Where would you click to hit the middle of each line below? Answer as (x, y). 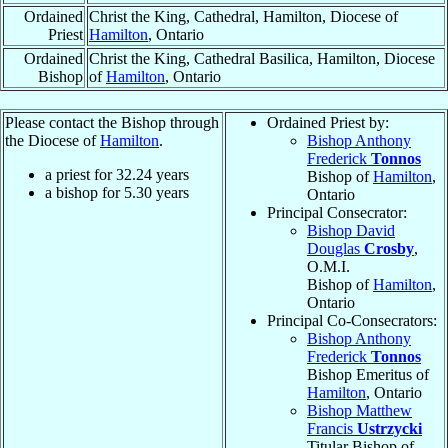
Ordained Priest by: (328, 122)
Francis (332, 428)
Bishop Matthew (359, 410)
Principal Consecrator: (337, 212)
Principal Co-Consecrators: (352, 320)
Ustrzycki (389, 428)
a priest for (80, 174)
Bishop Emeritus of (368, 374)
